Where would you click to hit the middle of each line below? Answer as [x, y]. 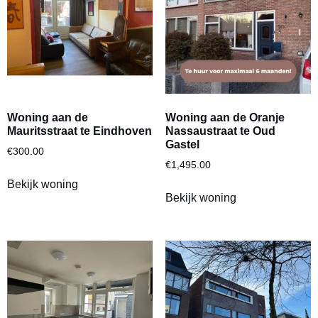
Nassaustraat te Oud [220, 131]
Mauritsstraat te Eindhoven [79, 131]
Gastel [182, 144]
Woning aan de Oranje [225, 117]
